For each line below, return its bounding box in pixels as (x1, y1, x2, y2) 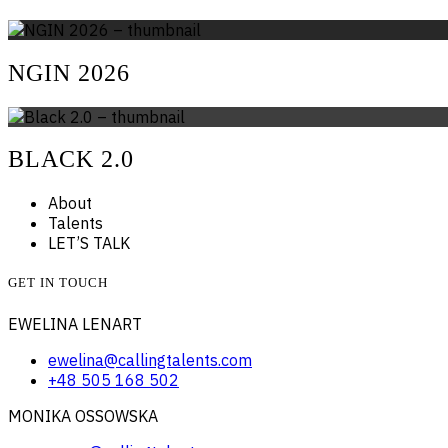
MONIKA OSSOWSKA (8, 405, 158, 426)
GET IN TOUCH (8, 275, 108, 291)
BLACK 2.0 (8, 146, 134, 173)
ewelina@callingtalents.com (48, 349, 252, 370)
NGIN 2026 (8, 59, 130, 86)
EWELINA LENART (8, 313, 142, 334)
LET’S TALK (48, 233, 130, 254)
